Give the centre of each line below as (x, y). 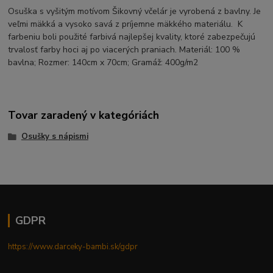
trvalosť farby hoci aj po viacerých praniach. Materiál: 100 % (124, 49)
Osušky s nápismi (55, 137)
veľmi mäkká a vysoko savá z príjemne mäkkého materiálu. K (126, 24)
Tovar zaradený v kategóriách (84, 115)
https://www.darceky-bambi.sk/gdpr (73, 246)
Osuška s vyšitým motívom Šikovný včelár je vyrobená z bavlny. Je (135, 11)
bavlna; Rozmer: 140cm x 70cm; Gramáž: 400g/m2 (103, 62)
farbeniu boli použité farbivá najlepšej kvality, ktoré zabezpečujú (132, 37)
